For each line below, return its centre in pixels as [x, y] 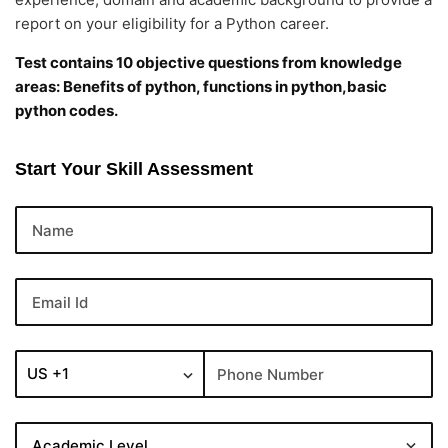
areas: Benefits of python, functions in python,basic [201, 86]
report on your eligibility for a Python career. [172, 23]
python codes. [66, 110]
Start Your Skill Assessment [134, 169]
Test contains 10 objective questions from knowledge [208, 62]
